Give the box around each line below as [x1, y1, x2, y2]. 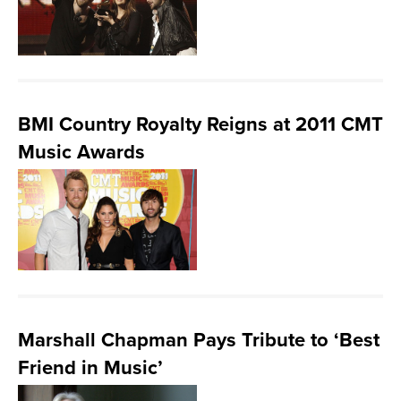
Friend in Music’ [18, 356, 163, 380]
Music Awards [18, 141, 145, 164]
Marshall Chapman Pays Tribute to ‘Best [18, 328, 380, 352]
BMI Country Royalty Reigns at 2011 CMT [18, 113, 383, 136]
